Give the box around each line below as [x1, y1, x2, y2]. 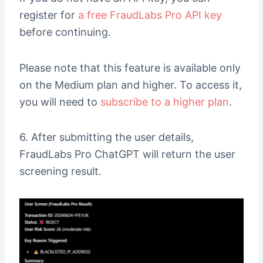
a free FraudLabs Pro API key [77, 9, 222, 22]
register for [19, 9, 78, 22]
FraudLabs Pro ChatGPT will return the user [19, 148, 235, 161]
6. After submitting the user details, [19, 131, 194, 144]
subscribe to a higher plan [100, 95, 229, 108]
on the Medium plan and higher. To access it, [19, 78, 242, 91]
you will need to [19, 95, 100, 108]
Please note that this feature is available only [19, 61, 241, 74]
